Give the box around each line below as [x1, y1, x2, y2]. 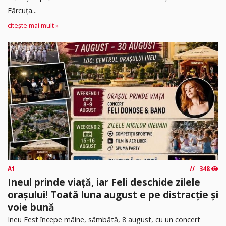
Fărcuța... [8, 5, 37, 15]
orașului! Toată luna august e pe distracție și [8, 188, 218, 202]
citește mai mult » [8, 21, 59, 30]
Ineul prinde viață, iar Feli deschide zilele [8, 175, 200, 189]
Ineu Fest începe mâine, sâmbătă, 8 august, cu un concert [8, 215, 200, 225]
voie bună [8, 200, 54, 214]
